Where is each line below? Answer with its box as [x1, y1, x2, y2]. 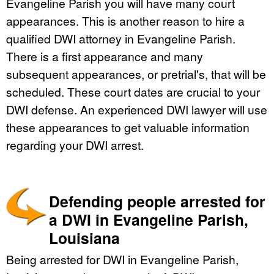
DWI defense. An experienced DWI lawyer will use [6, 101, 267, 118]
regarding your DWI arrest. [6, 136, 144, 154]
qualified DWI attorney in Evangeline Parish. [6, 30, 235, 47]
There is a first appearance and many [6, 48, 203, 65]
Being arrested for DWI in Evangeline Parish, [6, 251, 239, 268]
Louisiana [49, 227, 120, 250]
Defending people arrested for [49, 190, 265, 213]
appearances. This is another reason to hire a [6, 12, 245, 29]
